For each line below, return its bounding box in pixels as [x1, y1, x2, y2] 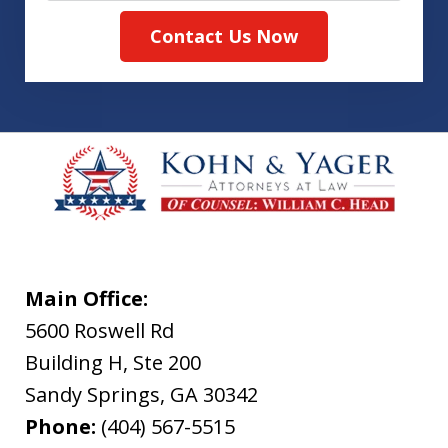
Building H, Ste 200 [25, 349, 201, 377]
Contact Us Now [150, 24, 298, 49]
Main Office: [25, 285, 148, 313]
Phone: [25, 413, 101, 441]
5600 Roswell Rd [25, 317, 174, 345]
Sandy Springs [25, 381, 160, 409]
